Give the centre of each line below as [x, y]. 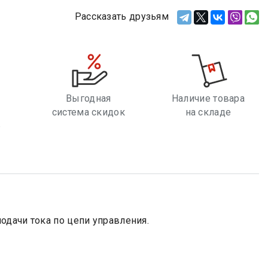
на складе [208, 112]
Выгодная [89, 99]
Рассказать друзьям [122, 16]
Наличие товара [208, 99]
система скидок [88, 112]
